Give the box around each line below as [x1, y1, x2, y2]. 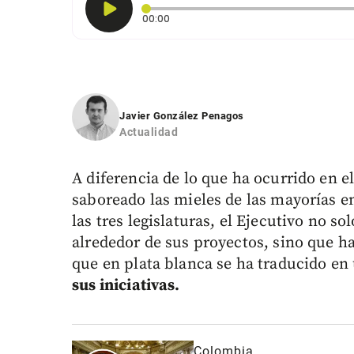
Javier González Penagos [119, 110, 244, 122]
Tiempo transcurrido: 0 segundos [169, 11, 332, 25]
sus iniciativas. [72, 276, 180, 296]
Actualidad [119, 126, 179, 139]
